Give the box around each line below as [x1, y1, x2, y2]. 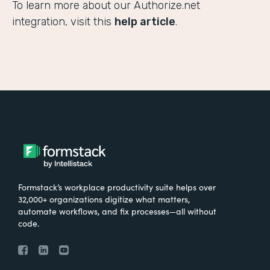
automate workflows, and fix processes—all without [18, 205, 216, 218]
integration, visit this [12, 15, 115, 29]
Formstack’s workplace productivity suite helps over [18, 181, 216, 193]
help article [115, 15, 175, 29]
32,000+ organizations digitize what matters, [18, 193, 190, 206]
